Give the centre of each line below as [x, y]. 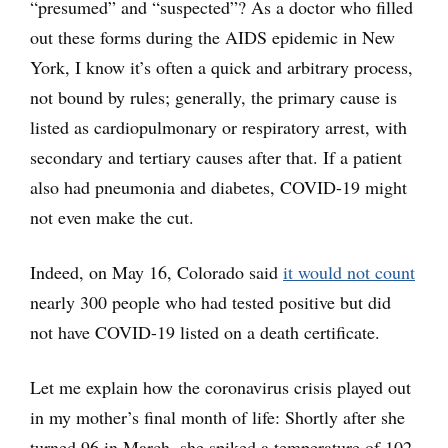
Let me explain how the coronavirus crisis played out [220, 386]
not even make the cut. [112, 216]
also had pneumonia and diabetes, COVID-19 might [218, 186]
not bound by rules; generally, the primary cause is [213, 96]
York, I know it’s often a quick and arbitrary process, [221, 66]
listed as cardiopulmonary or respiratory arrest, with [218, 126]
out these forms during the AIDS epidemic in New [212, 36]
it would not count [349, 271]
